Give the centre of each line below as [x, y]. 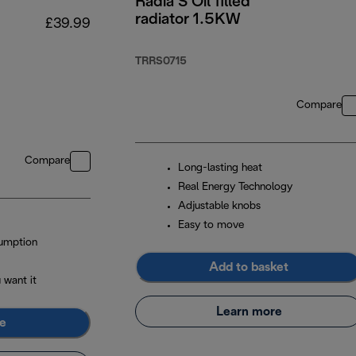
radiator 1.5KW [188, 20]
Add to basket [249, 267]
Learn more [249, 311]
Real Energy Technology [235, 188]
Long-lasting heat [220, 168]
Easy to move [211, 226]
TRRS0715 [161, 62]
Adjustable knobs [219, 207]
